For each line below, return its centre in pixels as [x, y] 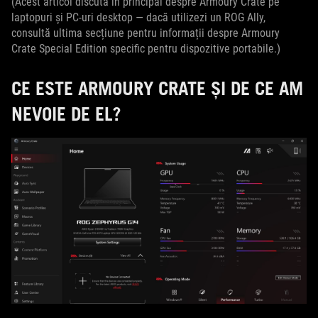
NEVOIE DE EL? [66, 114]
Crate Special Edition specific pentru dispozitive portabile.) [146, 49]
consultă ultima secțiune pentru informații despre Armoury [146, 33]
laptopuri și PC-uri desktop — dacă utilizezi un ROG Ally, [138, 17]
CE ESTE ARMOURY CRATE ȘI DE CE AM [157, 88]
